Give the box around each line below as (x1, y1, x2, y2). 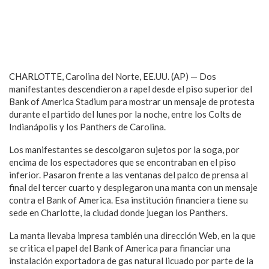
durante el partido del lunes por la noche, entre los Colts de (9, 109, 241, 119)
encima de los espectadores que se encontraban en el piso (9, 157, 236, 168)
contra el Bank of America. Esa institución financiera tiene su (9, 195, 248, 205)
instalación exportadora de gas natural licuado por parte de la (9, 255, 253, 266)
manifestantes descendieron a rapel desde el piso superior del (9, 83, 252, 94)
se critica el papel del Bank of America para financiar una (9, 243, 231, 253)
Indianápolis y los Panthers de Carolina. (9, 121, 166, 132)
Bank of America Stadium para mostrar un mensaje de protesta (9, 96, 255, 107)
